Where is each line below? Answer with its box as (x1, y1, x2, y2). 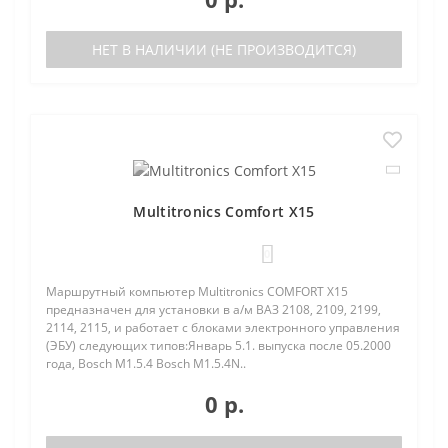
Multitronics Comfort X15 (133, 201, 315, 221)
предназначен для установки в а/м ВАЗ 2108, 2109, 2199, (46, 300, 381, 318)
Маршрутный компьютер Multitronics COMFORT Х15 (46, 282, 348, 300)
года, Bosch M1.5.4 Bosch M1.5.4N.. (46, 354, 246, 372)
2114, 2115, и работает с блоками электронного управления (46, 318, 400, 336)
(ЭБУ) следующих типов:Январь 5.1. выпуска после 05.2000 (46, 336, 391, 354)
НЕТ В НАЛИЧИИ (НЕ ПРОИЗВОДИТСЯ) (92, 39, 356, 59)
